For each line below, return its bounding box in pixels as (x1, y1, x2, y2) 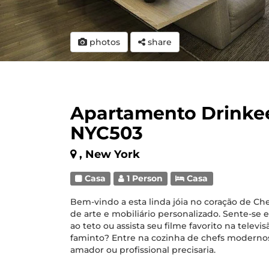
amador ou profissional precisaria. (70, 244, 216, 255)
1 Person (124, 174, 163, 183)
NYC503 (70, 122, 143, 144)
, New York (79, 148, 140, 161)
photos (87, 37, 120, 47)
